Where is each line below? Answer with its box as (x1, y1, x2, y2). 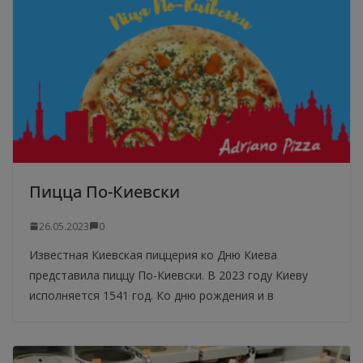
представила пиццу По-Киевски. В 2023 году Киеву (29, 267, 308, 283)
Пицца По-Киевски (29, 180, 180, 203)
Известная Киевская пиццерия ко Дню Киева (29, 246, 277, 263)
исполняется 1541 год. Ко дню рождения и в (29, 287, 274, 303)
